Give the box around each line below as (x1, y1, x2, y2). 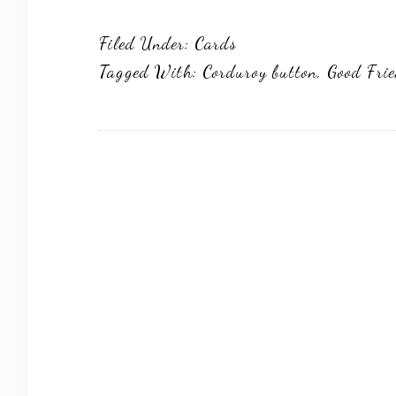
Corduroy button (202, 61, 317, 82)
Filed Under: (99, 33, 194, 54)
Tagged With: (99, 61, 202, 82)
